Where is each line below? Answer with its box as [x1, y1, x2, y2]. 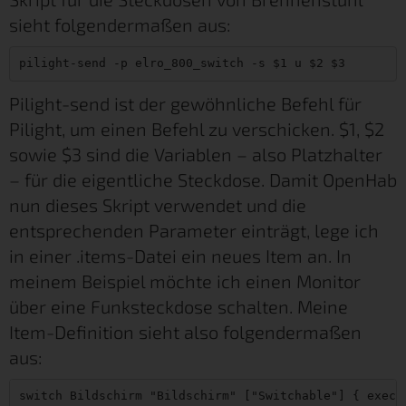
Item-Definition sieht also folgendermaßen [9, 320, 362, 343]
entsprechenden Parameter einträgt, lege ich [9, 218, 379, 241]
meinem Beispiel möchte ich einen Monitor [9, 269, 361, 292]
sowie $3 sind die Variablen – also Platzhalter [9, 142, 382, 165]
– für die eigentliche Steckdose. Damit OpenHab [9, 168, 397, 190]
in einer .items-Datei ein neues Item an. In [9, 244, 352, 266]
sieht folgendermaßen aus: [9, 13, 231, 35]
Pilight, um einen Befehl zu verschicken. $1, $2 [9, 117, 384, 140]
